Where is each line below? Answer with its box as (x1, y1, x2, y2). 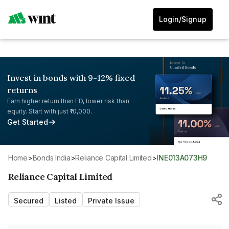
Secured (14, 196, 43, 205)
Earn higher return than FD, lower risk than (7, 97, 129, 105)
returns (7, 85, 37, 95)
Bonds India (37, 153, 71, 162)
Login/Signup (159, 15, 207, 24)
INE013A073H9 (158, 153, 207, 162)
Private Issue (88, 196, 134, 205)
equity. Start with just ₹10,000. (7, 107, 92, 115)
